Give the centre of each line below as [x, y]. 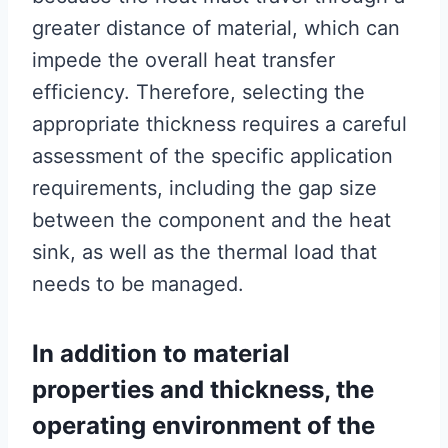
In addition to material [161, 354]
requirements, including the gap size [204, 188]
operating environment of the [203, 426]
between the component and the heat [211, 220]
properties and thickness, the [203, 390]
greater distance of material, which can [216, 28]
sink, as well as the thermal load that [204, 252]
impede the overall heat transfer [183, 60]
